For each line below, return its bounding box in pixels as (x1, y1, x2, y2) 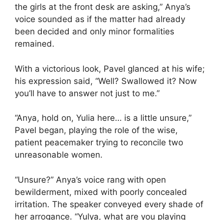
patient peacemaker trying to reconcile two (15, 137, 183, 148)
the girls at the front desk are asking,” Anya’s (15, 2, 191, 12)
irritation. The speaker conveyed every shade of (15, 199, 203, 209)
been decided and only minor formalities (15, 27, 174, 37)
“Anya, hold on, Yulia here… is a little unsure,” (15, 113, 192, 123)
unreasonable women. (15, 150, 103, 160)
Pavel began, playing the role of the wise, (15, 125, 178, 136)
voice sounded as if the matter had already (15, 14, 185, 25)
